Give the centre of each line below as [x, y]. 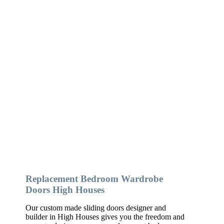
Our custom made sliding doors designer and [96, 207]
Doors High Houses [65, 189]
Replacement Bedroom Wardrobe [94, 178]
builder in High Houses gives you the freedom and [105, 216]
